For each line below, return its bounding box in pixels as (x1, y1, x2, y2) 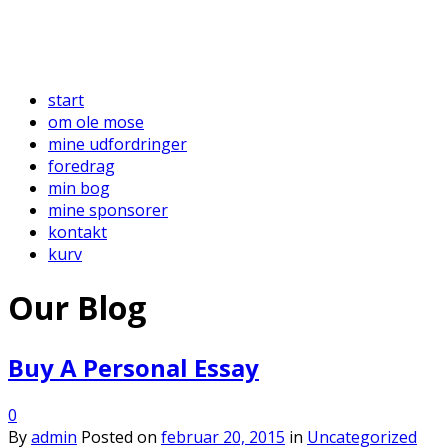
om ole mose (48, 111, 144, 133)
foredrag (48, 155, 115, 177)
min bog (48, 177, 110, 199)
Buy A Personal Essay (8, 350, 259, 384)
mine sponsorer (48, 199, 168, 221)
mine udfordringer (48, 133, 187, 155)
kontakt (48, 221, 107, 243)
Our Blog (8, 286, 146, 330)
